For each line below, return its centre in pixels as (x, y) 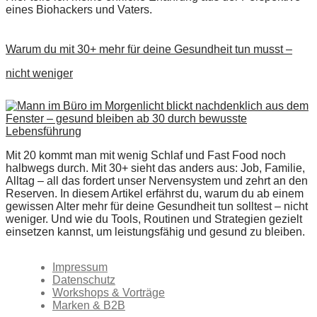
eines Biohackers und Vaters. (79, 9)
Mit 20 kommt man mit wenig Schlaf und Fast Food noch (146, 155)
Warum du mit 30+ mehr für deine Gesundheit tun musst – (149, 49)
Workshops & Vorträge (108, 292)
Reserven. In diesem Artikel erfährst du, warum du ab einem (155, 193)
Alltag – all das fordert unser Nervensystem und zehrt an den (157, 180)
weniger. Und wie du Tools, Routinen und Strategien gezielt (154, 219)
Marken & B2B (88, 305)
